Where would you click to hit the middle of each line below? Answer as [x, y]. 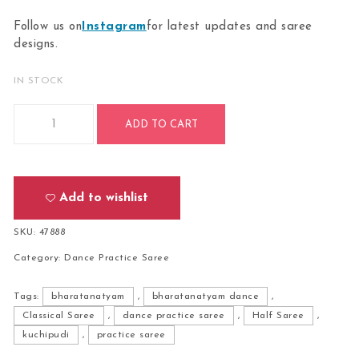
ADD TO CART [161, 124]
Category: [39, 258]
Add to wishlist [104, 198]
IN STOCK [39, 81]
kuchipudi [46, 335]
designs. [36, 45]
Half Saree [278, 315]
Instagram [114, 27]
